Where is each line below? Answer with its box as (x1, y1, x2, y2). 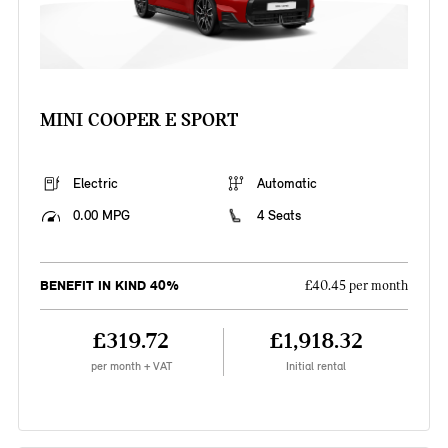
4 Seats (257, 207, 301, 225)
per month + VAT (90, 359, 172, 374)
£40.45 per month (305, 278, 409, 295)
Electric (72, 175, 118, 193)
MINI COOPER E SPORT (39, 108, 238, 132)
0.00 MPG (72, 207, 130, 225)
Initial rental (286, 359, 347, 374)
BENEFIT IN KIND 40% (39, 277, 179, 295)
